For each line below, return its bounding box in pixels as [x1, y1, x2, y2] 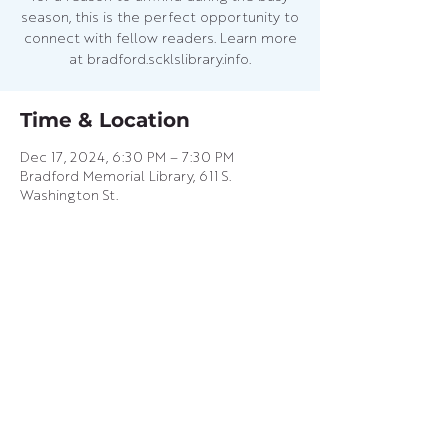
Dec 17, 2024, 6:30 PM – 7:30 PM [20, 151, 234, 165]
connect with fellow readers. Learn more [23, 32, 297, 46]
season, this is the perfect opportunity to [21, 11, 299, 25]
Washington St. [20, 189, 118, 203]
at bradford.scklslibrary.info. [69, 53, 251, 67]
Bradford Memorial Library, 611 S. [20, 170, 231, 184]
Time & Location [20, 108, 190, 132]
